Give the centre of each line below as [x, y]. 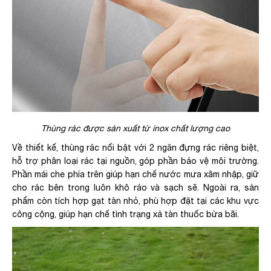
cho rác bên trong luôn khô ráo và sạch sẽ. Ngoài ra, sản [135, 188]
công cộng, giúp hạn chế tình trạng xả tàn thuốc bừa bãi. [126, 214]
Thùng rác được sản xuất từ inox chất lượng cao [135, 129]
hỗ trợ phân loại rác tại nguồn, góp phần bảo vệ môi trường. [135, 161]
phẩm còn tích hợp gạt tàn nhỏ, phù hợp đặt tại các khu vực [135, 201]
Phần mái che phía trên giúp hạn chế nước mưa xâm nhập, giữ [135, 175]
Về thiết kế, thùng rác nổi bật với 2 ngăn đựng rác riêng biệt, [135, 148]
